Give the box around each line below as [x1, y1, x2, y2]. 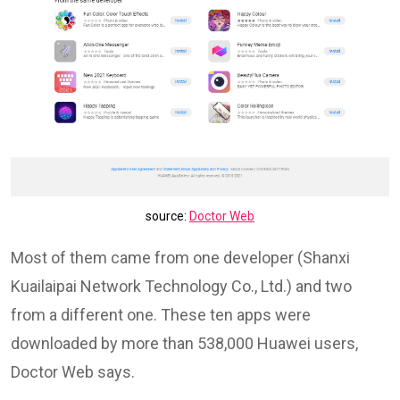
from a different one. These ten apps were [11, 304, 311, 324]
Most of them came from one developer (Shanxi [11, 247, 350, 267]
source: [146, 208, 189, 223]
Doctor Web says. [11, 362, 135, 381]
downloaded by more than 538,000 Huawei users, [11, 333, 358, 353]
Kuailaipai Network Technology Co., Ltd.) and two [11, 276, 352, 296]
